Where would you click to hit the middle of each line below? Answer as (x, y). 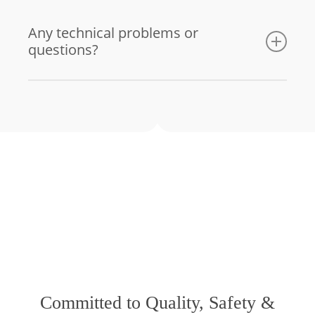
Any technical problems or (114, 33)
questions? (64, 50)
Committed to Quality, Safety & (157, 302)
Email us (64, 101)
